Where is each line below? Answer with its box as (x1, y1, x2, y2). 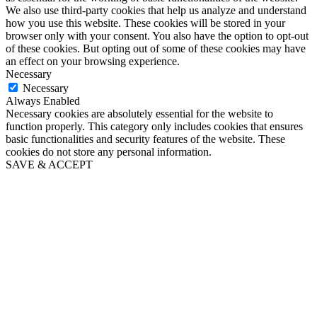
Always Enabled (6, 94, 80, 107)
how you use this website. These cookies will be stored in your (6, 16, 285, 29)
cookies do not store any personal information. (6, 145, 212, 158)
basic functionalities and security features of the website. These (6, 132, 285, 145)
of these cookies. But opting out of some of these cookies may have (6, 42, 306, 54)
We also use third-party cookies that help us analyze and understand (6, 4, 306, 16)
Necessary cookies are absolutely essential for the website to (6, 107, 273, 120)
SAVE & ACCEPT (6, 158, 93, 171)
